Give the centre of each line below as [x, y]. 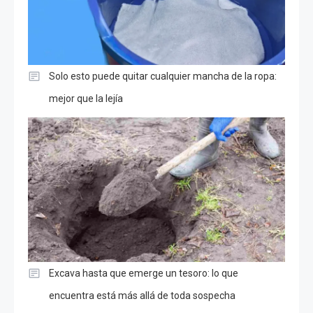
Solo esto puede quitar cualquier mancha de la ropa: [163, 77]
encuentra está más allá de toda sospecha [142, 296]
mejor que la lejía [86, 99]
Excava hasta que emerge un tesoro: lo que [144, 274]
